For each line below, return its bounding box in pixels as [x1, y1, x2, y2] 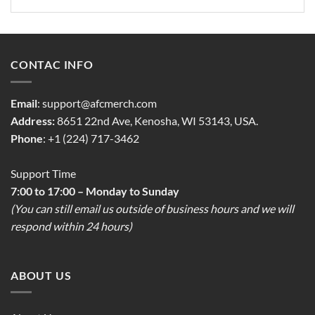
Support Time [11, 166, 76, 180]
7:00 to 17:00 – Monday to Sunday [11, 184, 179, 198]
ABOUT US [11, 268, 72, 282]
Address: [11, 113, 57, 127]
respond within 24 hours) [11, 219, 132, 233]
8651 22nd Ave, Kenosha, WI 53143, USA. [57, 113, 258, 127]
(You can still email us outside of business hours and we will [11, 201, 294, 215]
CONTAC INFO [11, 58, 94, 72]
